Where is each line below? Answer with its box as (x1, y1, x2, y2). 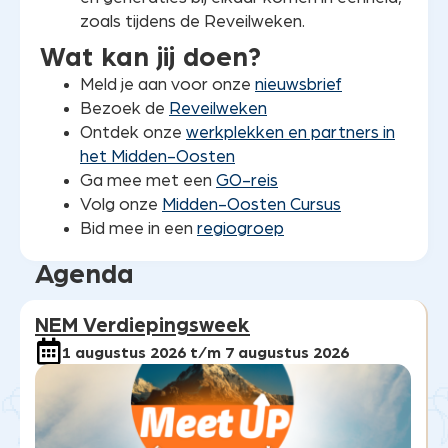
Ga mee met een (80, 172, 216, 190)
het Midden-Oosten (80, 148, 235, 166)
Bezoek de (80, 100, 169, 118)
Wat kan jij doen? (40, 44, 261, 73)
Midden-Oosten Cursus (162, 196, 341, 214)
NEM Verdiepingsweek (35, 315, 250, 337)
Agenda (35, 261, 134, 290)
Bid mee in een (80, 220, 197, 238)
